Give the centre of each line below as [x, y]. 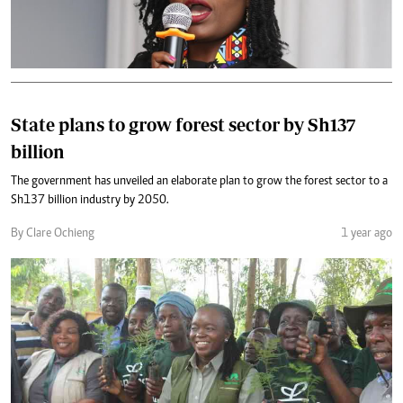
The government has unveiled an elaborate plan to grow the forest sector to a [199, 181]
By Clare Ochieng [53, 233]
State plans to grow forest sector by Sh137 [183, 124]
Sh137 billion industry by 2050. [90, 200]
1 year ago [367, 233]
